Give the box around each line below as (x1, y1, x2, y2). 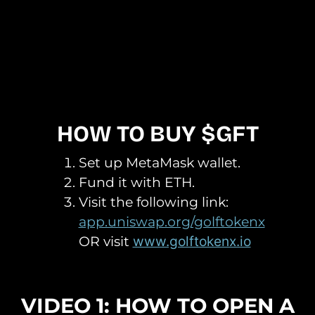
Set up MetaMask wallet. (78, 153, 240, 171)
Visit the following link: (78, 193, 229, 210)
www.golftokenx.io (132, 232, 251, 250)
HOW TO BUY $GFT (56, 120, 259, 148)
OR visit (78, 232, 133, 250)
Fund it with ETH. (78, 173, 195, 191)
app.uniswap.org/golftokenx (78, 212, 265, 230)
